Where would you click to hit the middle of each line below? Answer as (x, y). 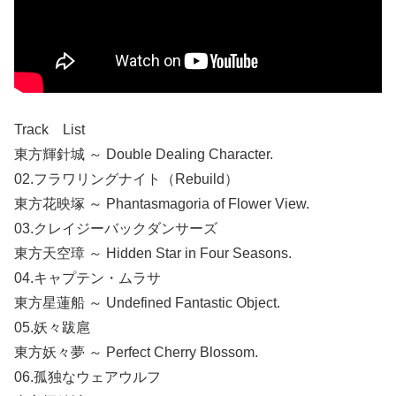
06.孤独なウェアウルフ (88, 377)
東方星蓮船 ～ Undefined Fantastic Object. (147, 303)
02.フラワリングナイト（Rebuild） (126, 179)
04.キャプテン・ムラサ (88, 278)
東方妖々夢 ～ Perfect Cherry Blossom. (136, 353)
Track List (49, 130)
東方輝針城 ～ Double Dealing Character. (144, 155)
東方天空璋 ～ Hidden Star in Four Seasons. (153, 254)
